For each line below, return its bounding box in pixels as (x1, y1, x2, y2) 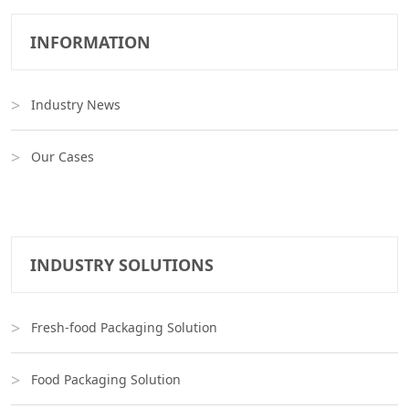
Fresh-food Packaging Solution (31, 319, 217, 337)
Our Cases (31, 148, 94, 166)
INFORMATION (30, 31, 151, 54)
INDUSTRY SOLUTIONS (30, 254, 214, 277)
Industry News (31, 96, 121, 114)
